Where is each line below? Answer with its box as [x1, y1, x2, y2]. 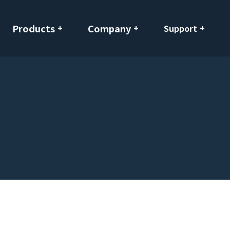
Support [164, 22, 197, 34]
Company [88, 22, 131, 35]
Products [12, 22, 55, 35]
